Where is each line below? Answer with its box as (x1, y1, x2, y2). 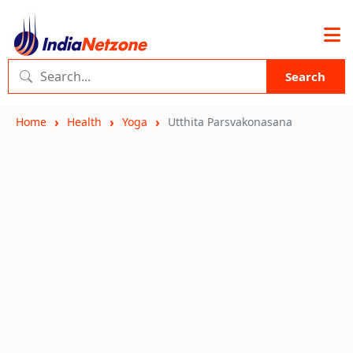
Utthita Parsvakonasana (168, 114, 292, 129)
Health (67, 114, 102, 129)
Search (285, 69, 325, 84)
